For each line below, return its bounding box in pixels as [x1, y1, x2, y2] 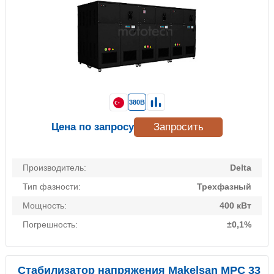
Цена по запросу [51, 121, 134, 133]
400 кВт [220, 201, 251, 211]
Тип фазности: [23, 182, 81, 192]
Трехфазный [197, 182, 251, 192]
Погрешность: [23, 220, 78, 230]
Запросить [153, 121, 204, 133]
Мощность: [23, 201, 67, 211]
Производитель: [23, 163, 86, 173]
